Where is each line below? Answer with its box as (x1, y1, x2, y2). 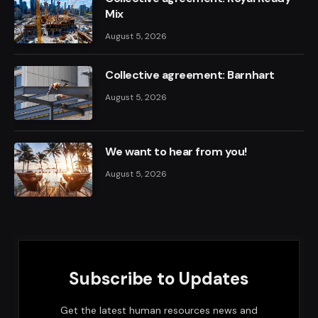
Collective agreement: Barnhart (105, 67, 275, 82)
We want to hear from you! (105, 144, 247, 159)
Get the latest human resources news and (60, 304, 258, 317)
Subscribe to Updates (69, 268, 249, 290)
